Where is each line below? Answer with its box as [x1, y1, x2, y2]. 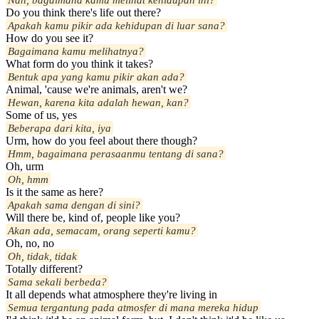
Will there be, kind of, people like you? [6, 211, 180, 224]
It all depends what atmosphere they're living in [6, 288, 217, 301]
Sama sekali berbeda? [8, 276, 107, 288]
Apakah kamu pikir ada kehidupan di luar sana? [8, 19, 225, 32]
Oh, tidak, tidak [8, 250, 77, 263]
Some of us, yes [6, 109, 77, 122]
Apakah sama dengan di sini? [8, 199, 140, 211]
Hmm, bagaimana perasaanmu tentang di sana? [8, 147, 224, 160]
